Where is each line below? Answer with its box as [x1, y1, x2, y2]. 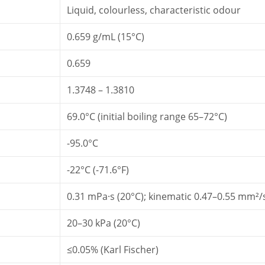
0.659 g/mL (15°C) [67, 30, 145, 43]
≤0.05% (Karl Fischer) [67, 243, 159, 256]
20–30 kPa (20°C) [67, 216, 141, 230]
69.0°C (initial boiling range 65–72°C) [67, 109, 228, 123]
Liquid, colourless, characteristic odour [67, 3, 241, 17]
